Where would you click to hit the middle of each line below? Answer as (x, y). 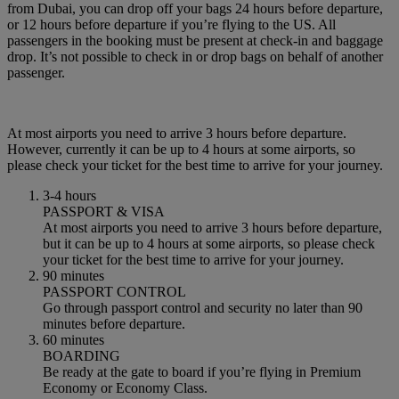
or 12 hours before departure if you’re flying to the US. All (171, 25)
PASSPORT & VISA (104, 212)
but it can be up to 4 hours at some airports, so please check (209, 244)
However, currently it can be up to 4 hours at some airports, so (181, 150)
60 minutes (73, 340)
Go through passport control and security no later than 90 (203, 308)
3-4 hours (69, 196)
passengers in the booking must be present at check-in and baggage (195, 41)
